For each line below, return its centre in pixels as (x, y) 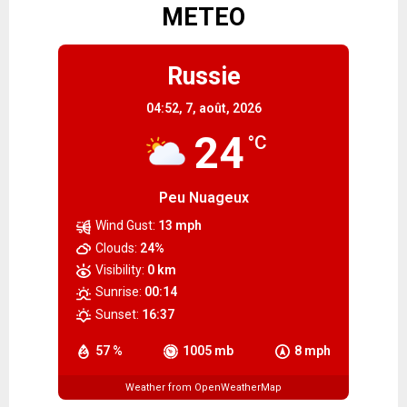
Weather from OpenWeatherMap (203, 387)
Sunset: (117, 314)
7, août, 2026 (223, 109)
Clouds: (116, 248)
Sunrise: (119, 292)
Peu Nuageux (203, 198)
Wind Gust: (125, 226)
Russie (203, 77)
